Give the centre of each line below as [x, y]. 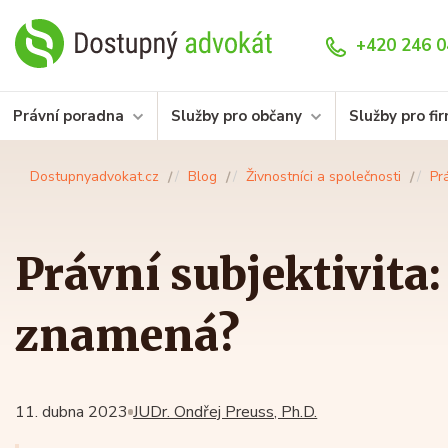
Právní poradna [68, 116]
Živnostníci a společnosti [323, 177]
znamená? [127, 336]
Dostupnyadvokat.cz [94, 177]
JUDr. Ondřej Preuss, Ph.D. [225, 412]
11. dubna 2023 [71, 412]
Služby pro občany [236, 116]
